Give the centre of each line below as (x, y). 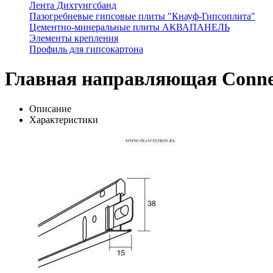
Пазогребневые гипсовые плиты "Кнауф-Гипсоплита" (142, 16)
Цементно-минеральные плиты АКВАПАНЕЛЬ (129, 27)
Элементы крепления (74, 38)
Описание (50, 108)
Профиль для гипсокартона (86, 49)
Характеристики (64, 119)
